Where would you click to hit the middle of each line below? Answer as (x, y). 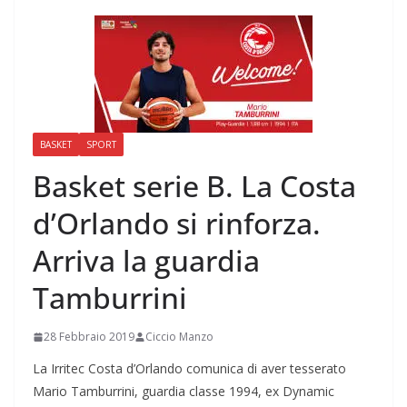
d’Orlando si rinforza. (177, 223)
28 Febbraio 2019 (89, 337)
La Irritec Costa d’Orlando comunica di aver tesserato (189, 368)
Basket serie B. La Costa (194, 186)
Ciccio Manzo (179, 337)
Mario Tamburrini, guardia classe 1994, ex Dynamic (184, 391)
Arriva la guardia (146, 260)
